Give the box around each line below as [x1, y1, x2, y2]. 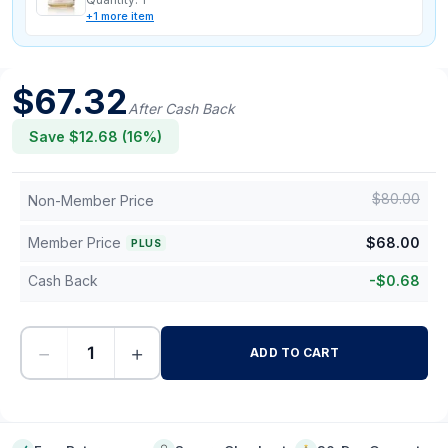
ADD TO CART [250, 345, 339, 360]
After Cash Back [128, 100, 235, 117]
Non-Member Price [28, 192, 154, 209]
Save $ [29, 128, 79, 145]
